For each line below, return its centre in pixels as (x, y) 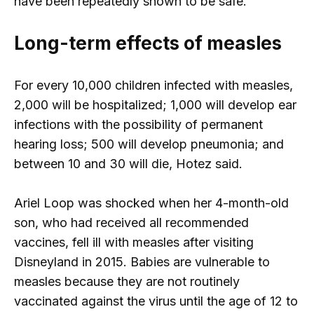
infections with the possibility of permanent (138, 124)
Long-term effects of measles (148, 43)
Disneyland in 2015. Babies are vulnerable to (142, 262)
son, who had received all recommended (131, 223)
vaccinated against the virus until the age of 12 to (156, 301)
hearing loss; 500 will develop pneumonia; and (149, 144)
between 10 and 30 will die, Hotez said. (128, 163)
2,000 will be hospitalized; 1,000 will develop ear (155, 104)
